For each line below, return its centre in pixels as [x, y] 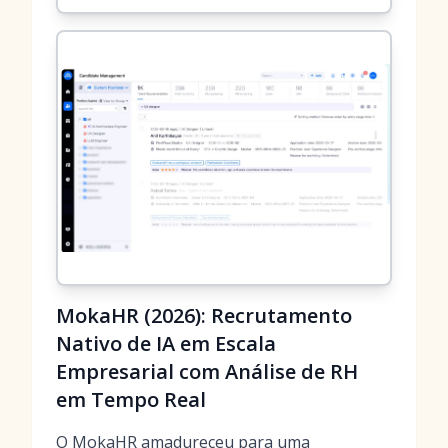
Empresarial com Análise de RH [207, 371]
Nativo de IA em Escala [166, 343]
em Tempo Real [131, 399]
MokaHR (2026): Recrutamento [204, 315]
